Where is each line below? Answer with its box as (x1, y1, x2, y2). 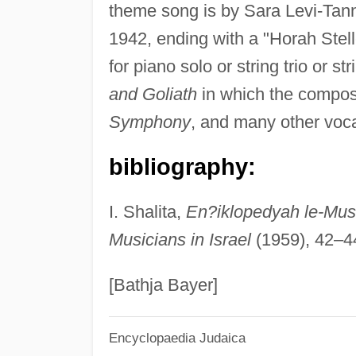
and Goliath (108, 83, 197, 104)
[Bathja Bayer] (108, 274, 218, 295)
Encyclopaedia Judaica (108, 331, 246, 346)
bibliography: (108, 153, 256, 180)
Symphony (108, 111, 191, 132)
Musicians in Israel (108, 229, 251, 250)
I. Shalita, (108, 201, 186, 222)
